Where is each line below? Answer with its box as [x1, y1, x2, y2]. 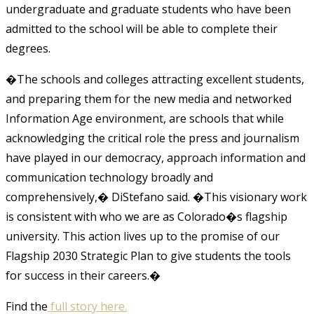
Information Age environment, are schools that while [6, 110, 284, 126]
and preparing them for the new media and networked [6, 90, 292, 107]
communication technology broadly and [6, 169, 213, 185]
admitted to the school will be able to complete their [6, 20, 278, 36]
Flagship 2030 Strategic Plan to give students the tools [6, 247, 291, 264]
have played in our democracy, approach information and [6, 149, 306, 165]
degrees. [6, 40, 50, 56]
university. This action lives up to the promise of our [6, 228, 280, 244]
